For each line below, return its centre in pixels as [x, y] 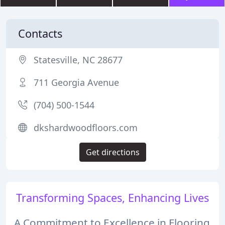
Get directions [113, 152]
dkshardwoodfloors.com [86, 128]
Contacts [40, 33]
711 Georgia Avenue [76, 82]
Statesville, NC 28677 [78, 60]
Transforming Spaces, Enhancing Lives [113, 198]
